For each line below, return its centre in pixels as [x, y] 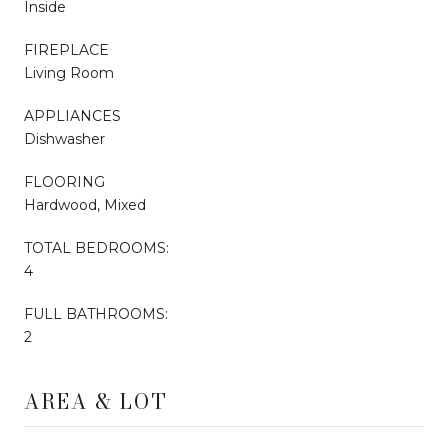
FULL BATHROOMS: [96, 313]
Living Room [69, 72]
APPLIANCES [72, 115]
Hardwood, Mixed [85, 204]
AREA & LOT [96, 401]
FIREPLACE [66, 49]
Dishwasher [64, 138]
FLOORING [64, 181]
